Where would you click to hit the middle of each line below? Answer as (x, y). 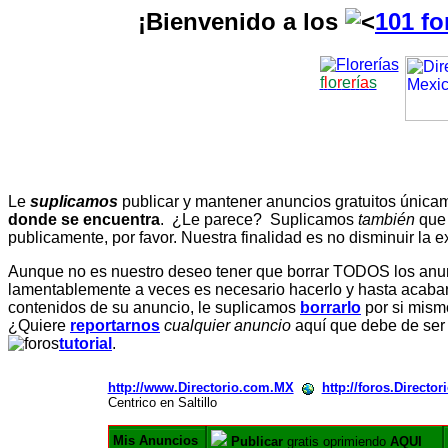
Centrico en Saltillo (162, 403)
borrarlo (330, 308)
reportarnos (115, 326)
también (386, 220)
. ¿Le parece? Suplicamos (259, 220)
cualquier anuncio (227, 326)
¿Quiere (39, 326)
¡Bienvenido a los (241, 21)
